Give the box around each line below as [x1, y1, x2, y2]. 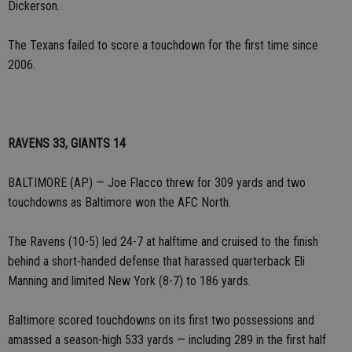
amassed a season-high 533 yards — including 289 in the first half [8, 332, 326, 347]
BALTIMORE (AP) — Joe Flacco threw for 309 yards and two [8, 175, 306, 190]
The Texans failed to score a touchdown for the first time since [8, 38, 318, 53]
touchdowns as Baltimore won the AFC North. [8, 195, 231, 210]
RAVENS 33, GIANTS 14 [8, 136, 126, 151]
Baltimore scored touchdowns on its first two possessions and [8, 313, 314, 328]
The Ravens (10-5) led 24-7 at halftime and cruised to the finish [8, 234, 318, 249]
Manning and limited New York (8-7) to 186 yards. [8, 273, 251, 288]
